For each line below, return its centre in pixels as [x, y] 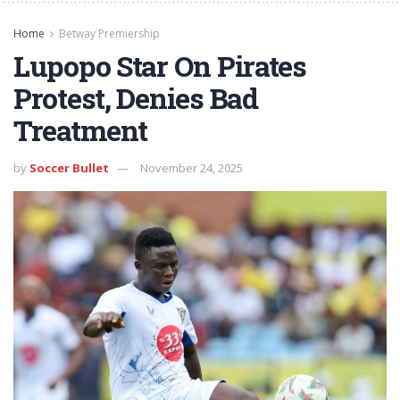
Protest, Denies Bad [136, 97]
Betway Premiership [109, 33]
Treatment [80, 129]
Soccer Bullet [69, 167]
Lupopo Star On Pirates [160, 65]
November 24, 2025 [192, 167]
